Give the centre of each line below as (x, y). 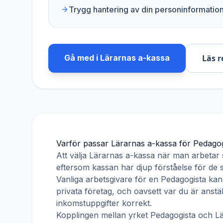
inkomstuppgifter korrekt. (104, 203)
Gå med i (82, 58)
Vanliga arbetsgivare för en (109, 179)
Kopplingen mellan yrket (103, 215)
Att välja (73, 155)
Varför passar (84, 143)
